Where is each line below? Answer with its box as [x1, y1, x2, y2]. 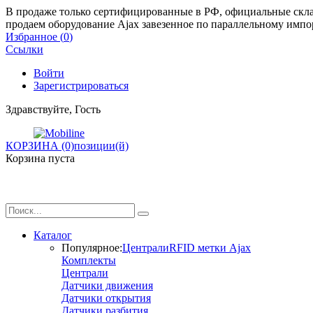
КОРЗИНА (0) [6, 140, 74, 152]
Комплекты [61, 254, 116, 266]
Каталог [34, 229, 72, 241]
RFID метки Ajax [169, 242, 251, 254]
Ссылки [6, 43, 43, 55]
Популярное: [61, 242, 122, 254]
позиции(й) [74, 140, 129, 152]
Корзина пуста [6, 152, 75, 164]
